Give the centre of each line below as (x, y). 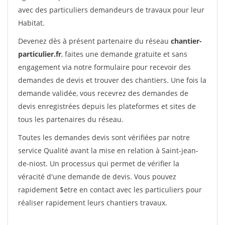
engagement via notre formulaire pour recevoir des (104, 67)
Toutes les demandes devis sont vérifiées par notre (104, 137)
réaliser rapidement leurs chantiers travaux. (93, 203)
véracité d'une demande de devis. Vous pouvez (97, 177)
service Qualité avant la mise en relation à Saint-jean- (108, 150)
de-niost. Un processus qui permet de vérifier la (99, 163)
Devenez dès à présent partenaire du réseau (94, 41)
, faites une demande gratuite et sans (124, 54)
